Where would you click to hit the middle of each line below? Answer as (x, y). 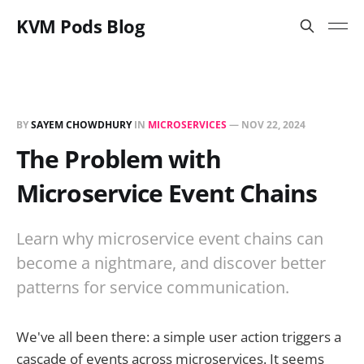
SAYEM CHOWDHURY (81, 125)
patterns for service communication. (153, 287)
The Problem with (119, 159)
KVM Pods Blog (80, 26)
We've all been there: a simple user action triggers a (179, 337)
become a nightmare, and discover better (171, 263)
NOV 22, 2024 (273, 125)
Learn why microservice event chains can (170, 238)
